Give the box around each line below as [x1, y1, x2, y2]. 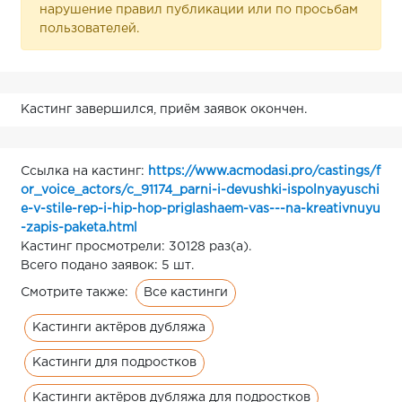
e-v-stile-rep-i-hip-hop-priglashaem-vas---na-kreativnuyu [21, 203, 380, 214]
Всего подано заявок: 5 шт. [21, 259, 194, 271]
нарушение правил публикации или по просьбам [39, 4, 358, 15]
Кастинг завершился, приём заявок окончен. [21, 103, 307, 115]
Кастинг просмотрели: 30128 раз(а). [21, 240, 251, 252]
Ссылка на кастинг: [21, 165, 148, 177]
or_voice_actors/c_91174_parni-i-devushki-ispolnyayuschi [21, 184, 380, 196]
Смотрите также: [21, 287, 132, 298]
